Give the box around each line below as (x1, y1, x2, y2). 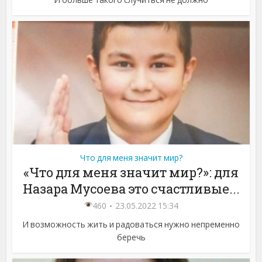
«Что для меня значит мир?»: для (23, 164, 239, 181)
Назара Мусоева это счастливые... (22, 180, 240, 198)
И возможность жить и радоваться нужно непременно (22, 219, 240, 230)
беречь (116, 232, 146, 243)
